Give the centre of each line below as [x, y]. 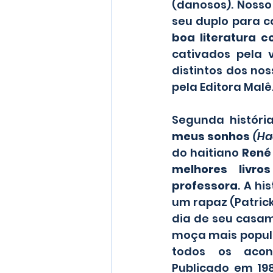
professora [205, 186]
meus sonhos [212, 136]
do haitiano [207, 153]
